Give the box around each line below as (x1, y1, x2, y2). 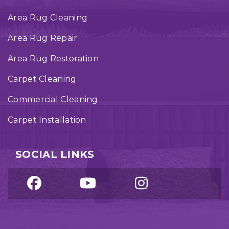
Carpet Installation (8, 115, 86, 125)
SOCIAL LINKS (15, 148, 95, 161)
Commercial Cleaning (8, 95, 98, 104)
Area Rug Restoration (8, 54, 99, 63)
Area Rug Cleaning (8, 13, 88, 22)
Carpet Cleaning (8, 74, 77, 84)
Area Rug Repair (8, 33, 78, 43)
